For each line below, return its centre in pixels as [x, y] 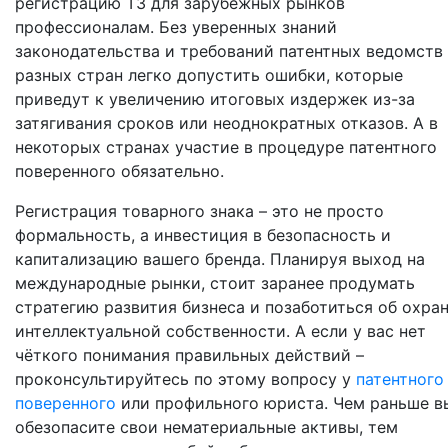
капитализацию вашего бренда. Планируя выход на [220, 259]
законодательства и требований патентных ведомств [229, 51]
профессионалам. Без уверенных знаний [176, 27]
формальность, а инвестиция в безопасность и [203, 235]
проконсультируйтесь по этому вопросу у [185, 379]
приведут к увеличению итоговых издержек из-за [215, 99]
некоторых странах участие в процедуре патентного [226, 147]
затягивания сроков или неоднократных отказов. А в [226, 123]
